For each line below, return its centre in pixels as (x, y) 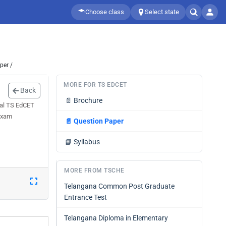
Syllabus (87, 142)
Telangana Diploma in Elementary (116, 218)
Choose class (105, 12)
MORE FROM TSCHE (94, 171)
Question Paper (99, 121)
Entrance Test (86, 197)
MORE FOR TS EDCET (95, 85)
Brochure (88, 100)
